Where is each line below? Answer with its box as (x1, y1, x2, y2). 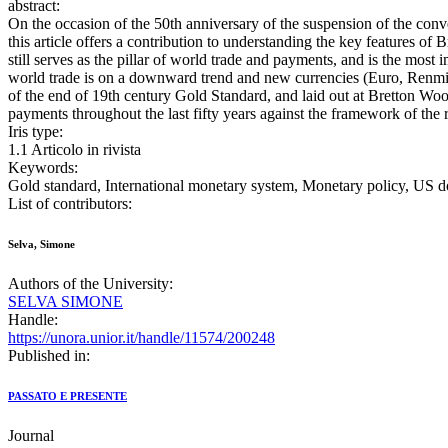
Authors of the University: (8, 275, 173, 293)
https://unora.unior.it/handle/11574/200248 (8, 329, 275, 347)
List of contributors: (8, 195, 132, 213)
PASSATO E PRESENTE (8, 390, 127, 403)
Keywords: (8, 159, 78, 177)
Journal (8, 427, 54, 445)
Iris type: (8, 123, 63, 141)
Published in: (8, 347, 90, 365)
